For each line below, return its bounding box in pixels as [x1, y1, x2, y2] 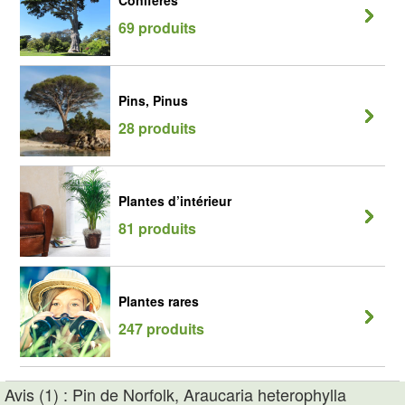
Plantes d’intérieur [118, 192, 231, 210]
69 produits [118, 17, 196, 38]
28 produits [118, 118, 196, 138]
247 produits [118, 318, 204, 339]
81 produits [118, 218, 196, 239]
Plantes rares [118, 292, 199, 310]
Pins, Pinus [118, 91, 188, 109]
